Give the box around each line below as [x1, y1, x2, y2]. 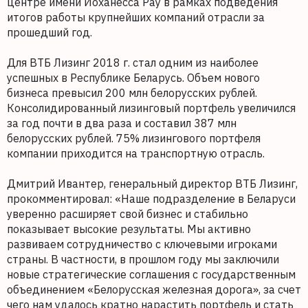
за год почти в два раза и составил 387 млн [7, 116, 236, 131]
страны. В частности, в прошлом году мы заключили [7, 252, 279, 267]
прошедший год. [7, 25, 92, 40]
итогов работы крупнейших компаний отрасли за [7, 10, 265, 25]
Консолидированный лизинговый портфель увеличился [7, 101, 296, 115]
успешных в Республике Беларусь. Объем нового [7, 71, 260, 85]
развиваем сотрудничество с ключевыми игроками [7, 237, 277, 252]
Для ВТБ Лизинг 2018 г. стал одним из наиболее [7, 56, 258, 70]
